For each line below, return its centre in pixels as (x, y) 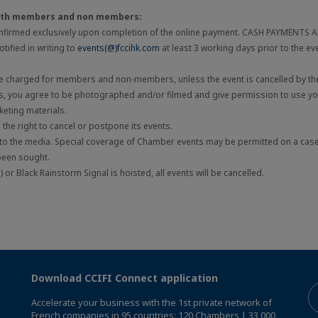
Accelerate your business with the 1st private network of (152, 303)
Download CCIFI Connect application (125, 278)
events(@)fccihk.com (119, 48)
